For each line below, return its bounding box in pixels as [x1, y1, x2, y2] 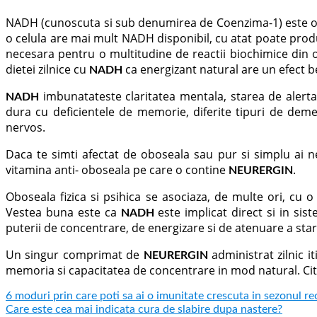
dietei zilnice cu [6, 61, 89, 77]
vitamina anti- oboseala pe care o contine [6, 161, 229, 178]
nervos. [6, 119, 45, 135]
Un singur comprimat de [6, 246, 144, 263]
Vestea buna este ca [6, 204, 121, 220]
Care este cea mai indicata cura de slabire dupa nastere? [6, 303, 282, 315]
